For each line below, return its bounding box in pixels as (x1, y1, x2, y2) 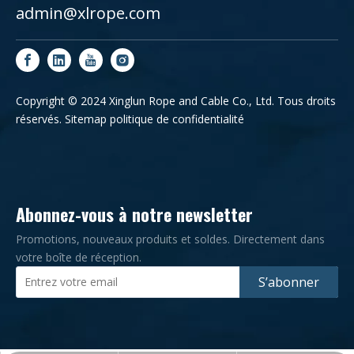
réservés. (16, 111, 65, 126)
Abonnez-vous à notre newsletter (16, 201, 253, 227)
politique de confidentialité (110, 111, 244, 126)
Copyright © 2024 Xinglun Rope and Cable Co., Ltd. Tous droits (16, 92, 336, 108)
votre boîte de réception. (16, 249, 141, 265)
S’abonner (258, 273, 319, 291)
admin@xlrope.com (16, 2, 160, 24)
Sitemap (65, 111, 107, 126)
